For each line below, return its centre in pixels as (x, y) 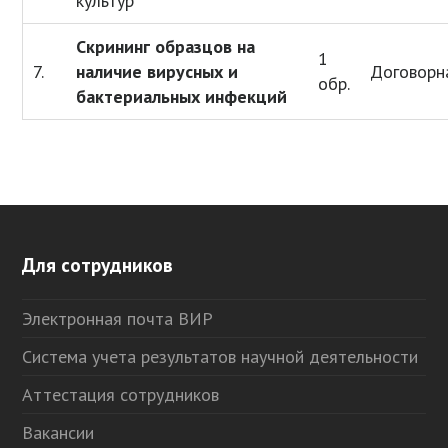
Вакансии (58, 433)
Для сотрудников (98, 265)
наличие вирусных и (157, 72)
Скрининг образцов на (166, 47)
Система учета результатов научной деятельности (220, 357)
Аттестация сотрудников (121, 395)
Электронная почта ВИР (118, 319)
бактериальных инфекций (182, 97)
